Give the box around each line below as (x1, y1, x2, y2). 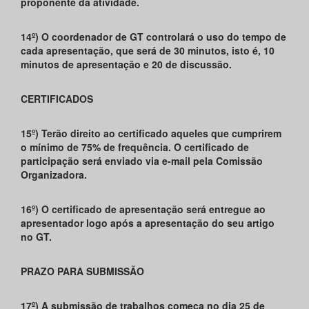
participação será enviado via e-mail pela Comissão (21, 154, 263, 168)
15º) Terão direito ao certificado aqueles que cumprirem (21, 126, 281, 141)
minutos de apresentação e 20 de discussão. (21, 57, 232, 72)
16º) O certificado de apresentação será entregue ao (21, 202, 266, 217)
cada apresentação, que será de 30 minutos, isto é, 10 (21, 43, 275, 58)
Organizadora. (21, 168, 87, 182)
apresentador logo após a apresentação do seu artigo (21, 216, 275, 230)
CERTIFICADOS (21, 92, 93, 106)
